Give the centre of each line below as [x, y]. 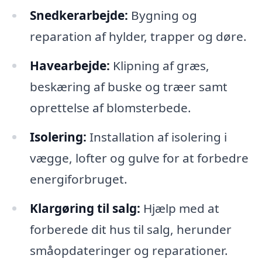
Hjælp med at [180, 208]
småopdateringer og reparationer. [129, 251]
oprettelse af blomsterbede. [110, 108]
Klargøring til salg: [85, 208]
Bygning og [162, 15]
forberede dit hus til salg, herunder [130, 230]
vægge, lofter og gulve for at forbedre [139, 158]
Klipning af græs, [159, 66]
